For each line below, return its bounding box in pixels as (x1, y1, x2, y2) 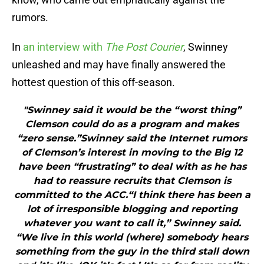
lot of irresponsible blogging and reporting (27, 203, 237, 215)
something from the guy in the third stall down (15, 246, 249, 258)
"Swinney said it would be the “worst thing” (23, 104, 241, 116)
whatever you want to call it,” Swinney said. (23, 217, 241, 229)
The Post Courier (105, 41, 183, 54)
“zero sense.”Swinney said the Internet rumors (17, 133, 247, 144)
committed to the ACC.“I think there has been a (14, 189, 250, 201)
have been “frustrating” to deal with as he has (18, 161, 246, 173)
